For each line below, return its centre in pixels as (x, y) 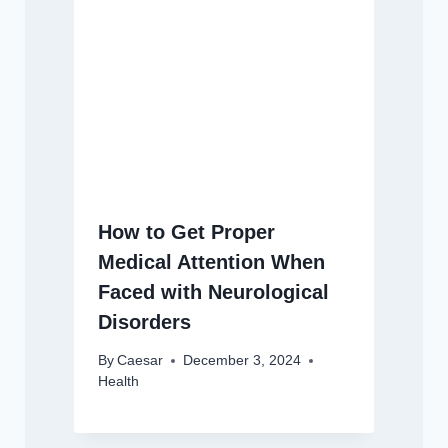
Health (118, 382)
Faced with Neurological (213, 291)
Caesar (139, 361)
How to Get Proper (186, 231)
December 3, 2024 (241, 361)
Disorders (144, 321)
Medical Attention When (211, 261)
